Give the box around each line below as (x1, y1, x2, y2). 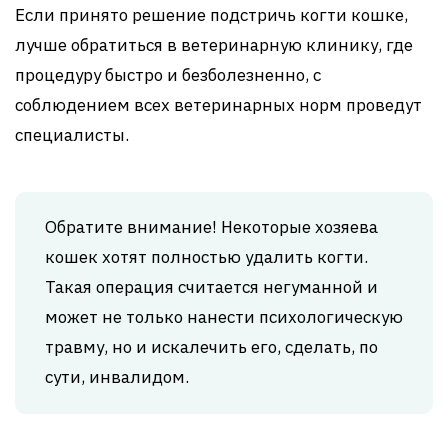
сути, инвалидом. (45, 366, 189, 389)
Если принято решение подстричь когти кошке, (15, 4, 408, 27)
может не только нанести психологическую (45, 306, 403, 329)
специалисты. (15, 124, 129, 147)
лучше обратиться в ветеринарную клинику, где (15, 34, 413, 57)
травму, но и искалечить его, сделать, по (45, 336, 378, 359)
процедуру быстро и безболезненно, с (15, 64, 321, 87)
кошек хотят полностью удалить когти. (45, 246, 368, 269)
